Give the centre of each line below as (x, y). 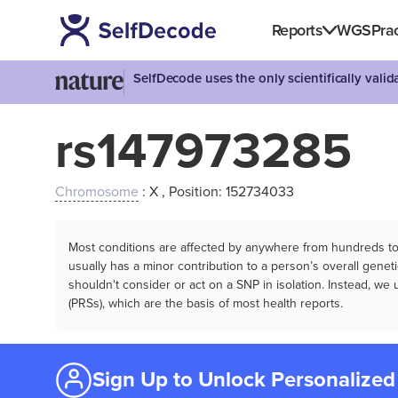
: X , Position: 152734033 (216, 192)
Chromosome (97, 192)
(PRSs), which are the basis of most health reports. (206, 303)
